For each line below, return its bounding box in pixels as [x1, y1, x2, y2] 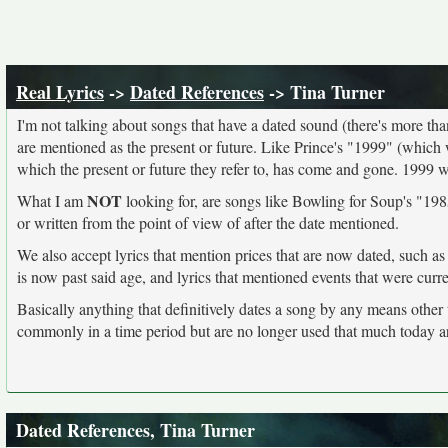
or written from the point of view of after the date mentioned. [17, 212, 399, 233]
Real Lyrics [16, 79, 104, 105]
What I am [17, 190, 87, 211]
